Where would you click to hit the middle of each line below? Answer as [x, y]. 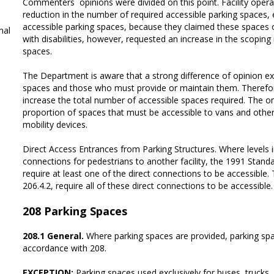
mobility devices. [55, 124]
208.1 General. [54, 235]
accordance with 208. [65, 248]
